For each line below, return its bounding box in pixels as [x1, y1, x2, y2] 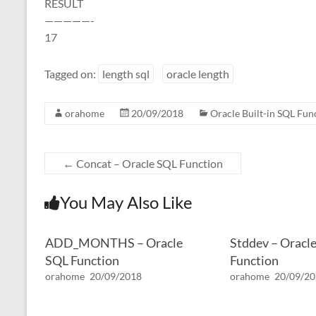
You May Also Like [60, 192, 193, 212]
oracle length [166, 67, 229, 80]
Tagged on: [44, 67, 98, 80]
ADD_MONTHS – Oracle [44, 235, 183, 250]
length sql [102, 67, 150, 80]
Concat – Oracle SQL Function [74, 157, 223, 170]
